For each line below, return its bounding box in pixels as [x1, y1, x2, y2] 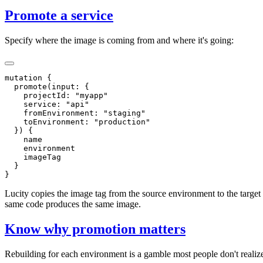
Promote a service [5, 7, 113, 23]
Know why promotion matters [5, 221, 186, 237]
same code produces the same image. [5, 198, 141, 209]
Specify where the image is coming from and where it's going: [5, 35, 234, 45]
